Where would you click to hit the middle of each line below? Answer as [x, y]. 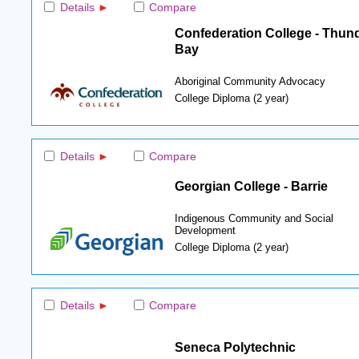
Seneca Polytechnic [235, 347]
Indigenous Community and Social [254, 218]
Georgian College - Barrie [251, 186]
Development [205, 230]
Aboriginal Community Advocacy [250, 81]
